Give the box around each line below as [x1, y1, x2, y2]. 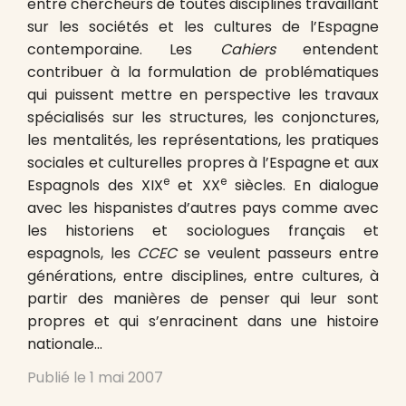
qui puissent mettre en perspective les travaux [27, 84, 379, 105]
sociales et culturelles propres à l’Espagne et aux [27, 152, 379, 173]
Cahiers [219, 39, 275, 60]
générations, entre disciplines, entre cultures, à [27, 266, 379, 286]
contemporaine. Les [27, 39, 220, 60]
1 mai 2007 [90, 367, 163, 388]
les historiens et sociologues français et [27, 220, 379, 241]
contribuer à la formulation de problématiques [27, 62, 379, 82]
